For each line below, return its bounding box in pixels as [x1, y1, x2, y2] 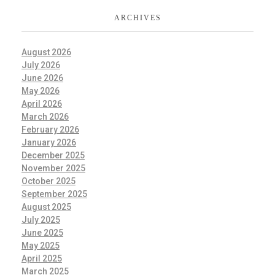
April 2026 [21, 98, 62, 109]
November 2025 [21, 163, 85, 173]
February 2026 [21, 124, 79, 134]
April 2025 [21, 253, 62, 263]
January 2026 [21, 137, 76, 147]
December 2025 [21, 150, 85, 160]
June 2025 [21, 227, 63, 238]
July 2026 [21, 60, 60, 70]
